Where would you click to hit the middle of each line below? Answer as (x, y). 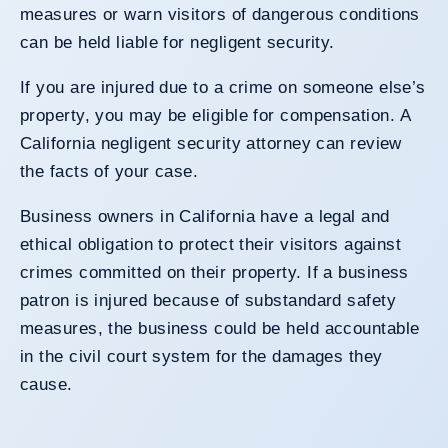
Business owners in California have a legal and (205, 216)
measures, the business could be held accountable (220, 328)
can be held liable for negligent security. (177, 42)
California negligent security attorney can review (211, 143)
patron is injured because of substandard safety (208, 300)
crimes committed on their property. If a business (214, 272)
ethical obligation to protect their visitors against (211, 244)
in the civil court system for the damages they (201, 356)
